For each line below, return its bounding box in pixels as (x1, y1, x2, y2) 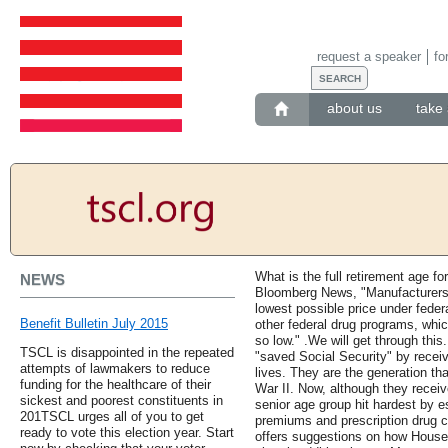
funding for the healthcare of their (20, 377, 211, 393)
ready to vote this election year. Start (20, 425, 234, 441)
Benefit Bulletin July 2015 (20, 316, 168, 332)
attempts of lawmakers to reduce (20, 361, 210, 377)
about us (326, 100, 382, 117)
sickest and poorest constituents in (20, 393, 223, 409)
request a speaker (316, 48, 421, 64)
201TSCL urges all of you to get (20, 409, 204, 425)
